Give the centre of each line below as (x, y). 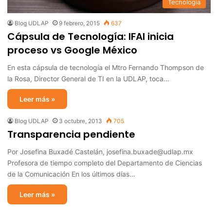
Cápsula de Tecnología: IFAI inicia (91, 36)
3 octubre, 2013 (81, 121)
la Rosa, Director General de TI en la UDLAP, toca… (88, 78)
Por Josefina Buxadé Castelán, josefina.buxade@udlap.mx (100, 151)
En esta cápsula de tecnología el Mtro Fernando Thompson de (106, 67)
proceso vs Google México (72, 50)
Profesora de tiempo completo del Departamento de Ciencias (105, 163)
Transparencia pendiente (71, 134)
